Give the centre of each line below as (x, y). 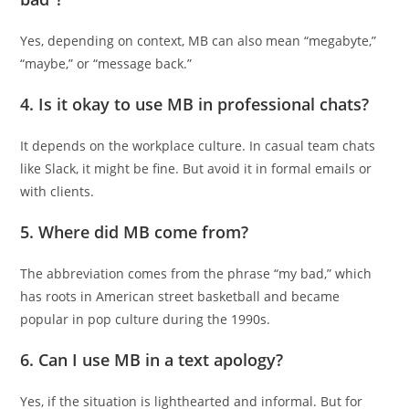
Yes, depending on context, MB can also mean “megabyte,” (199, 40)
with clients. (58, 191)
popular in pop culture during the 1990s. (146, 319)
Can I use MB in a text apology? (161, 359)
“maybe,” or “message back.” (106, 63)
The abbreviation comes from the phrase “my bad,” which (196, 273)
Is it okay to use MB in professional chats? (204, 104)
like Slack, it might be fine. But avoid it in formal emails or (196, 168)
